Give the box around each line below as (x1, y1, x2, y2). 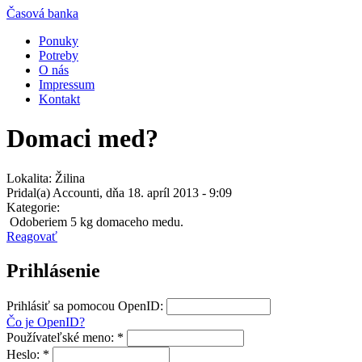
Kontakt (39, 92, 80, 106)
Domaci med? (6, 124, 158, 154)
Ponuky (39, 34, 78, 48)
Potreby (39, 48, 78, 62)
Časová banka (6, 6, 78, 20)
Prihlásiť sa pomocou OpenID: (6, 298, 166, 313)
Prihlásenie (6, 259, 100, 281)
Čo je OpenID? (6, 314, 85, 329)
